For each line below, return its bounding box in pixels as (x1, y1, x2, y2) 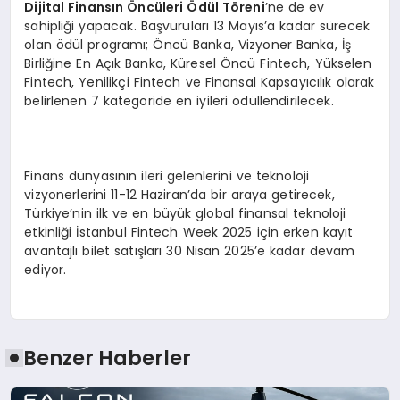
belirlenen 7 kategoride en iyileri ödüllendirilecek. (24, 92, 334, 111)
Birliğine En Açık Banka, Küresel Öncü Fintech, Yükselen (24, 54, 371, 73)
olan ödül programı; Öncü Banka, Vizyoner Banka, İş (24, 36, 351, 54)
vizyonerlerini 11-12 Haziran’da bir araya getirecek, (24, 186, 335, 204)
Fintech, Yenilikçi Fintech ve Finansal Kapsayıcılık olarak (24, 73, 375, 92)
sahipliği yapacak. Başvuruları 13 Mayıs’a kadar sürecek (24, 17, 370, 36)
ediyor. (24, 261, 67, 279)
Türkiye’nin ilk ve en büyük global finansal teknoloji (24, 204, 346, 223)
